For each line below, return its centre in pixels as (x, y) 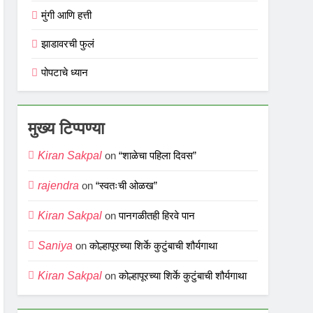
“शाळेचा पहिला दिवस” (158, 155)
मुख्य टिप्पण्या (66, 128)
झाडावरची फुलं (68, 43)
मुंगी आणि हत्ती (67, 15)
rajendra (59, 185)
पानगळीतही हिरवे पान (157, 215)
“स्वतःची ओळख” (127, 185)
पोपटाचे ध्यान (65, 72)
